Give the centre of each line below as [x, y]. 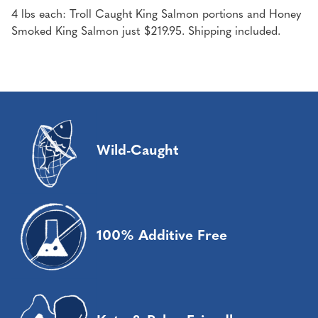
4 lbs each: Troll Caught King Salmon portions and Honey [156, 15]
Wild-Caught [138, 151]
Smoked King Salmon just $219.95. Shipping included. [146, 32]
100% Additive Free [162, 236]
